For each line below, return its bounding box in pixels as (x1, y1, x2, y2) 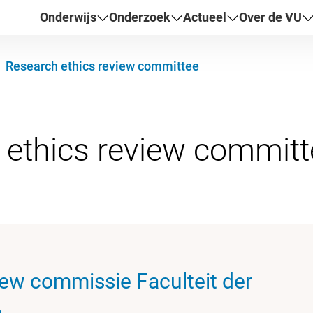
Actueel (183, 9, 227, 24)
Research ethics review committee (5, 59, 199, 73)
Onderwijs (40, 9, 97, 24)
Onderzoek (109, 9, 171, 24)
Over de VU (239, 9, 303, 24)
